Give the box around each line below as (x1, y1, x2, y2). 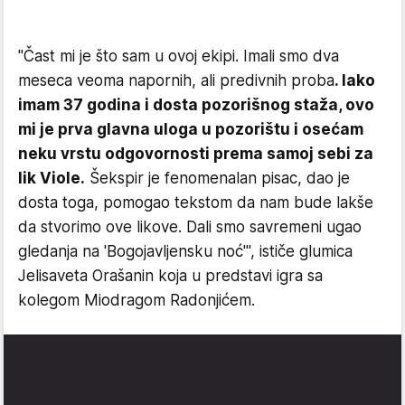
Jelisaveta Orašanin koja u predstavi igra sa (18, 267, 323, 286)
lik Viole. (18, 169, 85, 188)
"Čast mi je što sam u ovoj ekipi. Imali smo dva (18, 47, 339, 66)
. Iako (334, 71, 375, 90)
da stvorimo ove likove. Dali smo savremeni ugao (18, 218, 362, 237)
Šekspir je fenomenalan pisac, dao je (85, 169, 350, 188)
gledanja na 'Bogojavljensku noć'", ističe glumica (18, 242, 353, 261)
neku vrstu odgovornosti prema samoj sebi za (18, 145, 373, 164)
